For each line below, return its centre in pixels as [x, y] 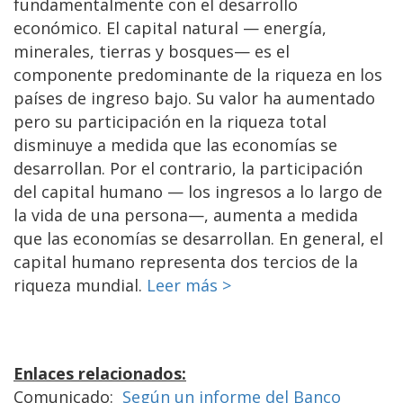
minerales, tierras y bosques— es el [152, 51]
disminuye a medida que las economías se [175, 144]
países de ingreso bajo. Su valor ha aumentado [194, 98]
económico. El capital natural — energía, [170, 27]
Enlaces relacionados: [100, 373]
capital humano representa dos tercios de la [186, 261]
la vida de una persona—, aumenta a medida [186, 215]
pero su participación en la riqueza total [170, 121]
